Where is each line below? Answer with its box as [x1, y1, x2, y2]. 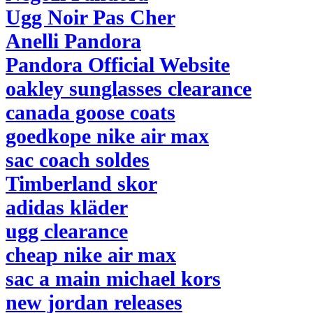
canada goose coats [6, 101, 175, 124]
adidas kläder [6, 196, 128, 219]
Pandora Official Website [6, 53, 230, 76]
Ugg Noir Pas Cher [6, 6, 175, 29]
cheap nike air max [6, 243, 176, 266]
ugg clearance [6, 219, 128, 242]
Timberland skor [6, 172, 157, 195]
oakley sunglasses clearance [6, 77, 252, 100]
